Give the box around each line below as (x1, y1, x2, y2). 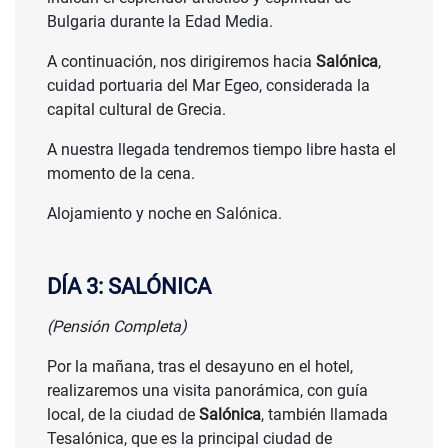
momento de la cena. (47, 164, 195, 184)
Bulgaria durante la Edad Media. (47, 12, 273, 32)
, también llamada (261, 405, 388, 425)
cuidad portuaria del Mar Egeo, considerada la (47, 76, 370, 96)
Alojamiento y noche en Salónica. (47, 204, 282, 224)
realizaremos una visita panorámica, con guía (47, 381, 368, 401)
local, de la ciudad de (47, 405, 199, 425)
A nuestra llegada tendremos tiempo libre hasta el (47, 140, 396, 160)
